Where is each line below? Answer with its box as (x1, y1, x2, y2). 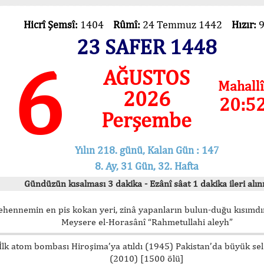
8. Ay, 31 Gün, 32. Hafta (95, 159, 199, 172)
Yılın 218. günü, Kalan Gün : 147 (74, 143, 219, 156)
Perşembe (101, 107, 192, 132)
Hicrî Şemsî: (23, 18, 80, 31)
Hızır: (231, 18, 259, 31)
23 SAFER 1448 (77, 34, 217, 59)
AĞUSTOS (103, 65, 190, 90)
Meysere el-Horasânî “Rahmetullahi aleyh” (61, 216, 233, 227)
